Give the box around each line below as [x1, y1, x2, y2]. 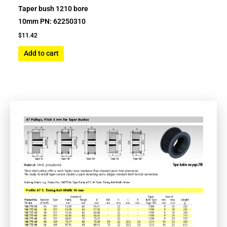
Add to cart [23, 49, 59, 58]
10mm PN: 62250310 [18, 17, 86, 25]
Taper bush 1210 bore [18, 4, 89, 13]
